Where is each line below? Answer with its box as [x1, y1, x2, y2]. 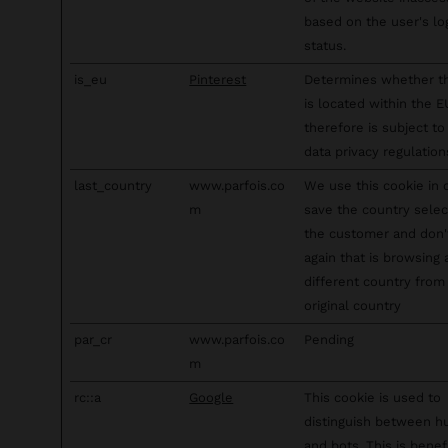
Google [189, 390, 234, 405]
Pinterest [189, 72, 247, 87]
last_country [74, 178, 153, 193]
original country [304, 298, 402, 313]
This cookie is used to [304, 390, 442, 405]
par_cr [74, 332, 113, 347]
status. [304, 38, 347, 53]
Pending [304, 332, 355, 347]
